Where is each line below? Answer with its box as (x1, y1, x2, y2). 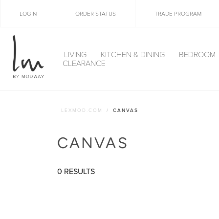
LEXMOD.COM (61, 108, 103, 113)
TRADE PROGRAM (154, 10, 201, 17)
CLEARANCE (63, 58, 106, 68)
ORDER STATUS (75, 10, 116, 17)
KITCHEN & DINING (100, 49, 167, 60)
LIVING (64, 49, 88, 60)
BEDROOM (178, 49, 218, 60)
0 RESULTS (57, 166, 95, 177)
